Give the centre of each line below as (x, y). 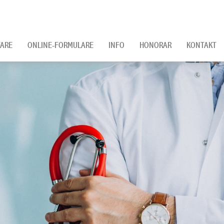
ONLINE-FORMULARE (60, 45)
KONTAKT (201, 45)
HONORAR (155, 45)
